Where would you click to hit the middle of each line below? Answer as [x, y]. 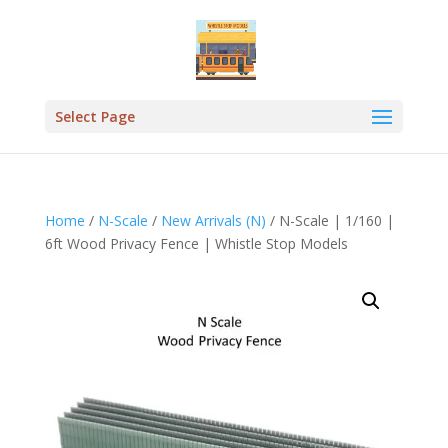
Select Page [94, 116]
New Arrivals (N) [213, 220]
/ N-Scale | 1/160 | [329, 220]
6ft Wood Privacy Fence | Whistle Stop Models [196, 243]
